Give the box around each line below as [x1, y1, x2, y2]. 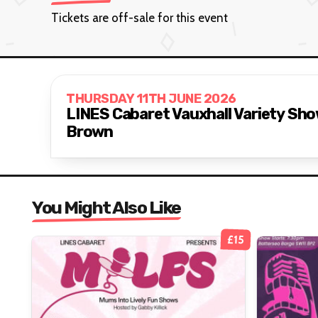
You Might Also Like [32, 197, 181, 218]
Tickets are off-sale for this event [51, 10, 228, 25]
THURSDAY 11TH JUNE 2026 [66, 90, 236, 106]
